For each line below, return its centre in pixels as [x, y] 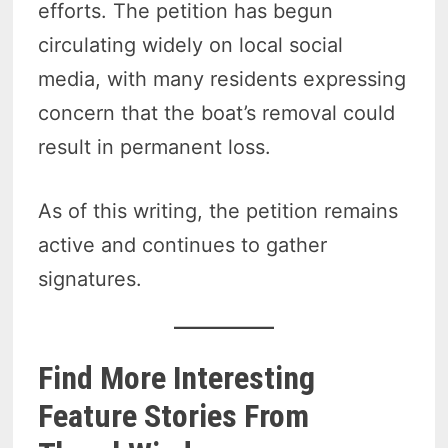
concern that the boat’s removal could [217, 113]
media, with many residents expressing [222, 79]
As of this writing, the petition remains [218, 211]
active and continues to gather [183, 245]
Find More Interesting [177, 378]
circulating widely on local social [191, 45]
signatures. [90, 279]
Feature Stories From [174, 416]
